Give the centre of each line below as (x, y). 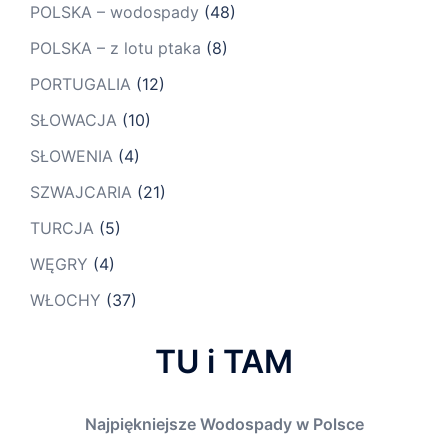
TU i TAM (224, 362)
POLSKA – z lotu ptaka (115, 48)
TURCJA (62, 228)
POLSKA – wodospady (114, 12)
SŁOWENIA (71, 156)
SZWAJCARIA (81, 192)
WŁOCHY (65, 300)
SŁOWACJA (73, 120)
